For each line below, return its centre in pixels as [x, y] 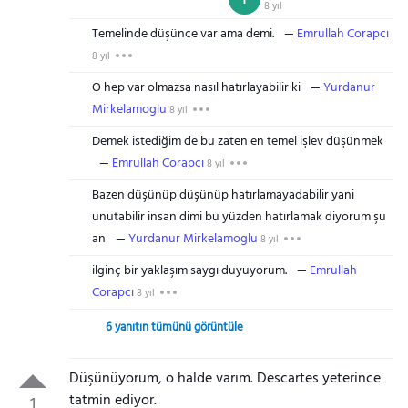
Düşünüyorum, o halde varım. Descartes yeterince [224, 379]
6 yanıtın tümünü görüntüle [174, 327]
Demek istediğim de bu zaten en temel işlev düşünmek [237, 142]
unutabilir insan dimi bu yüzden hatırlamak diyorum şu [239, 217]
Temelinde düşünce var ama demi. [183, 34]
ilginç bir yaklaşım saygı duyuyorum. [189, 271]
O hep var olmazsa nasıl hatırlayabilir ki [196, 88]
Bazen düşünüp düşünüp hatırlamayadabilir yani [223, 195]
